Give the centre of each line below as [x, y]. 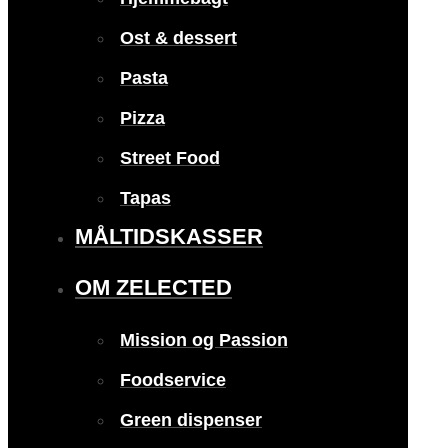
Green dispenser [191, 420]
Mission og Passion [204, 340]
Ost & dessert [178, 38]
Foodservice [173, 380]
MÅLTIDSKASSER [169, 236]
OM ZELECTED [153, 287]
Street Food [170, 158]
